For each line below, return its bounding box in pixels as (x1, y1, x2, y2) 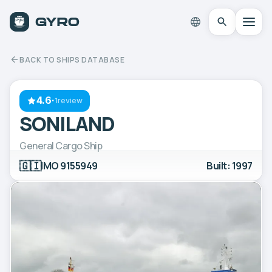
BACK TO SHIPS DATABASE (19, 54, 124, 65)
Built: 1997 (206, 158, 253, 172)
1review (55, 96, 83, 105)
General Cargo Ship (19, 138, 103, 152)
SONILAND (19, 110, 115, 137)
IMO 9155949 (41, 158, 98, 172)
